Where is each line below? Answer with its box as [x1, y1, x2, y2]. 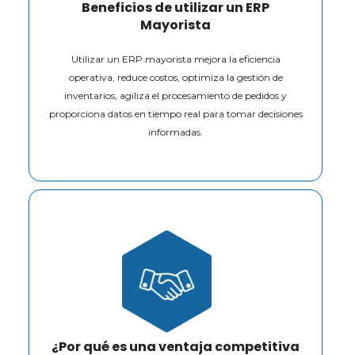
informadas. [148, 125, 203, 138]
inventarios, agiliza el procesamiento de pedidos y [64, 89, 287, 101]
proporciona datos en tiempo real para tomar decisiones [48, 107, 303, 120]
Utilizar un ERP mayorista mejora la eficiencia [71, 52, 281, 65]
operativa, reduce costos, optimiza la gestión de [68, 71, 283, 83]
